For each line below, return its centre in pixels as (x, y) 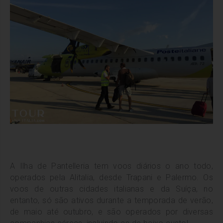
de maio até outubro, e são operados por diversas (111, 212)
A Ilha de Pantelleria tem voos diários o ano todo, (111, 166)
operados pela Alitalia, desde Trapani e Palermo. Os (111, 178)
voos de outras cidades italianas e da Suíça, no (111, 189)
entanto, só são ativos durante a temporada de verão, (111, 201)
